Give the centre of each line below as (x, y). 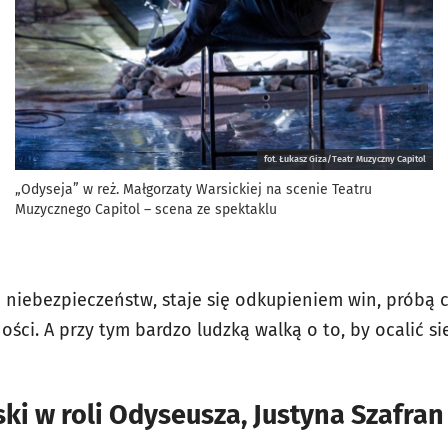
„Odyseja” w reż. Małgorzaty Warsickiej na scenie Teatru (193, 189)
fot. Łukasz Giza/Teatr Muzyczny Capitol (345, 158)
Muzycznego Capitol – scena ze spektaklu (146, 209)
